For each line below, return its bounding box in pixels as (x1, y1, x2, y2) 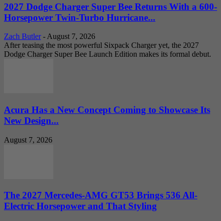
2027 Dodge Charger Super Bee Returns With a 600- (4, 1, 217, 12)
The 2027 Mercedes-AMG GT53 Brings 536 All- (4, 190, 197, 201)
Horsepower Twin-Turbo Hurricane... (4, 12, 155, 23)
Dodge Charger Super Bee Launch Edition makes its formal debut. (4, 50, 211, 59)
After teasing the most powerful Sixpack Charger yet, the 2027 (4, 41, 199, 50)
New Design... (4, 115, 59, 126)
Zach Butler (4, 32, 41, 41)
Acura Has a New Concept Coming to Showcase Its (4, 105, 210, 115)
